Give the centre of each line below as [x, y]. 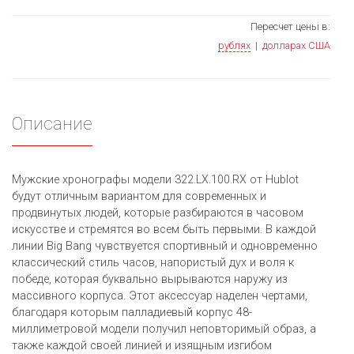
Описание [52, 124]
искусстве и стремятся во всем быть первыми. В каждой [164, 230]
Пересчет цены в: [290, 27]
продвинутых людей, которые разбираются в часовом [158, 213]
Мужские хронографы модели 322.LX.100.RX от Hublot [155, 180]
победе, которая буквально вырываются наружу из [150, 280]
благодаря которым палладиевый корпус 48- [132, 313]
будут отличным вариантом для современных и [139, 197]
